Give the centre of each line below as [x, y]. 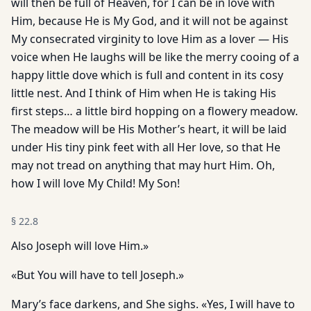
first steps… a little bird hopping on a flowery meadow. [154, 111]
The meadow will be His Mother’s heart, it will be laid [149, 129]
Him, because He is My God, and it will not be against [150, 21]
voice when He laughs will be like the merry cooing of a [155, 57]
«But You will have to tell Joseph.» [98, 275]
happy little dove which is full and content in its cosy [147, 75]
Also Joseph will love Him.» [80, 246]
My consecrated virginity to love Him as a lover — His [150, 39]
